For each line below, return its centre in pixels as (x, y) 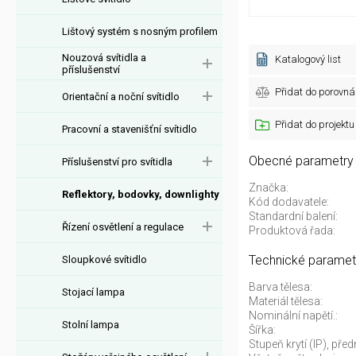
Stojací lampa (93, 292)
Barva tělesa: (281, 287)
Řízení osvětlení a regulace (123, 226)
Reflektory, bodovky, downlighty (141, 194)
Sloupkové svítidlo (104, 259)
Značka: (269, 188)
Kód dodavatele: (289, 202)
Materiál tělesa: (286, 301)
